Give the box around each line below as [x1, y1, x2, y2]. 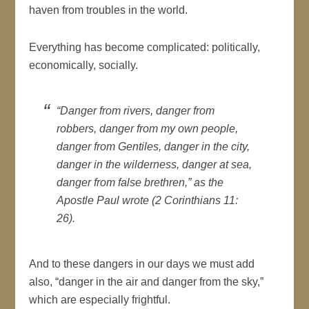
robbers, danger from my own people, [57, 122, 239, 134]
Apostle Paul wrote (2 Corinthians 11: [57, 194, 239, 206]
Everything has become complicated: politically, [29, 41, 261, 53]
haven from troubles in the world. [29, 3, 188, 16]
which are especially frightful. [29, 293, 171, 306]
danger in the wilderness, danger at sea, [57, 158, 252, 170]
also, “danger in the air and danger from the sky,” [29, 275, 264, 288]
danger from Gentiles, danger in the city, [57, 140, 250, 152]
